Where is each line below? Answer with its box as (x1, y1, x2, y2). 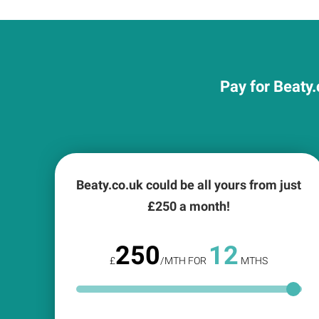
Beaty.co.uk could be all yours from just (76, 177, 302, 192)
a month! (177, 199, 231, 214)
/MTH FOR (160, 255, 209, 266)
